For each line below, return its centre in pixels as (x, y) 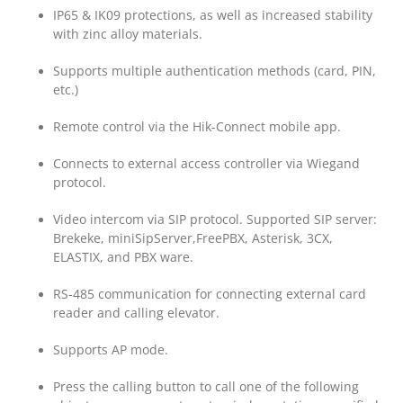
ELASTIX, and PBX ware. (123, 257)
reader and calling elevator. (136, 313)
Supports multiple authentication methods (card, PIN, (214, 71)
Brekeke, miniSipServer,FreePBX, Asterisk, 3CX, (193, 238)
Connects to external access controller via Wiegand (206, 164)
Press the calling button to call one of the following (206, 387)
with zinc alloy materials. (127, 34)
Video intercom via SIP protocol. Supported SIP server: (215, 219)
